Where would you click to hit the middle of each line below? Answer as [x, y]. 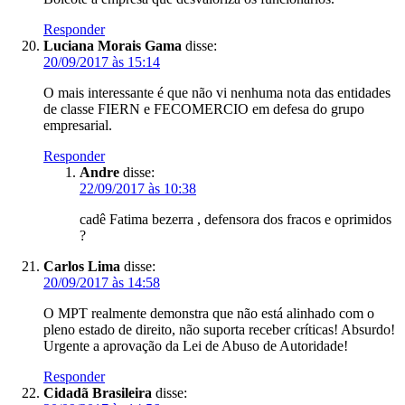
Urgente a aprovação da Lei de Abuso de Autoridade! [196, 345]
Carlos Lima [82, 266]
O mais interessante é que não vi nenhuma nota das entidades [217, 92]
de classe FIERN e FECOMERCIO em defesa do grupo [204, 108]
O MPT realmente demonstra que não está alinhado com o [209, 313]
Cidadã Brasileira [98, 392]
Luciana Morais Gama [113, 45]
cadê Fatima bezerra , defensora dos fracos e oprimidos [235, 219]
